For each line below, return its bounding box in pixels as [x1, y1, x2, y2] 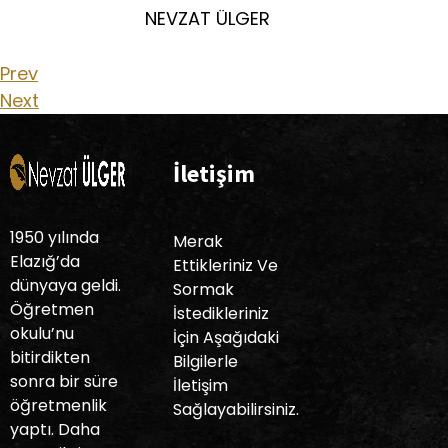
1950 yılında [10, 226, 99, 250]
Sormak [172, 278, 234, 302]
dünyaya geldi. [10, 274, 121, 298]
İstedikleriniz [172, 302, 269, 326]
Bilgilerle [172, 350, 238, 374]
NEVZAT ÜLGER [10, 6, 305, 32]
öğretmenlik [10, 394, 107, 418]
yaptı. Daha [10, 418, 100, 442]
